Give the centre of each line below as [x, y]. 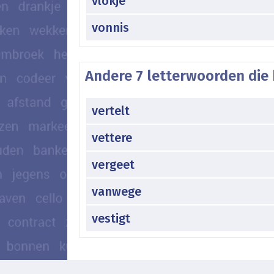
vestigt [111, 218]
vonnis [110, 27]
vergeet [113, 164]
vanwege [117, 191]
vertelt [111, 110]
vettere [112, 137]
